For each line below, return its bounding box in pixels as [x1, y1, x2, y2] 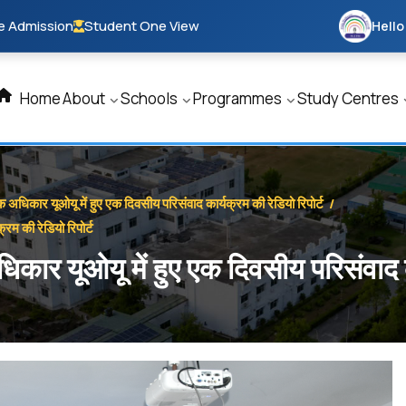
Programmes [193, 88, 285, 109]
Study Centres [297, 88, 401, 109]
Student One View [84, 16, 199, 35]
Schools [121, 88, 180, 109]
